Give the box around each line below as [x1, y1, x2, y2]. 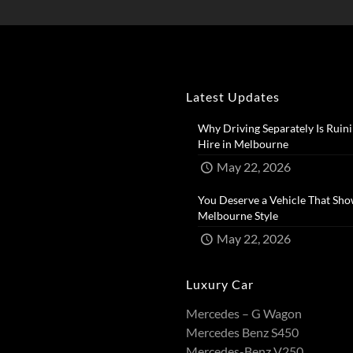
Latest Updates [186, 89, 280, 104]
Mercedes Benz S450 [186, 325, 299, 340]
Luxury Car [186, 277, 254, 292]
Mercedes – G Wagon [186, 306, 302, 321]
